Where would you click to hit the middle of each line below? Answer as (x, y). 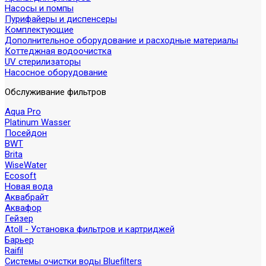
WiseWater (26, 165)
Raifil (14, 251)
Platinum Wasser (38, 122)
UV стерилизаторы (43, 62)
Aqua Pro (23, 112)
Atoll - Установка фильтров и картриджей (90, 229)
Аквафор (23, 208)
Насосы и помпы (39, 8)
